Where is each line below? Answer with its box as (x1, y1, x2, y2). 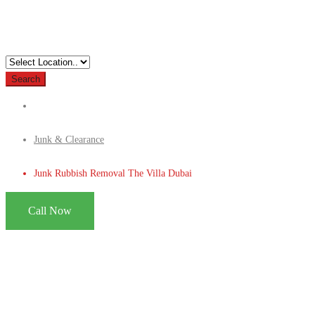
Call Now (28, 204, 72, 217)
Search (11, 73, 40, 84)
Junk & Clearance (34, 134, 104, 145)
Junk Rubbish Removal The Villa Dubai (34, 167, 192, 179)
